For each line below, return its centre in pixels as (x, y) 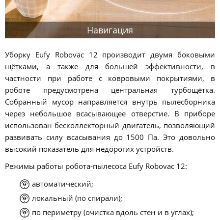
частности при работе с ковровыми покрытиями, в (110, 78)
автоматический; (63, 183)
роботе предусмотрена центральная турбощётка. (110, 90)
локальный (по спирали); (77, 198)
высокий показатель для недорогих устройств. (89, 149)
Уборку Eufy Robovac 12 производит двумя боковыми (110, 55)
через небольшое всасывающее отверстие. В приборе (110, 114)
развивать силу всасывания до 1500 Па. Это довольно (110, 137)
